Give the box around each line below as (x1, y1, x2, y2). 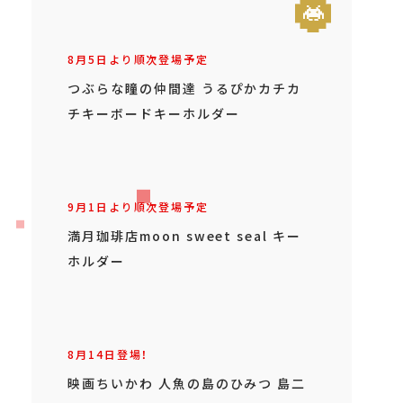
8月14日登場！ (67, 346, 149, 363)
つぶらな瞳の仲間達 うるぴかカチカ (67, 79, 302, 97)
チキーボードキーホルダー (67, 104, 240, 122)
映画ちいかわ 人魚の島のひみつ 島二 (67, 374, 307, 392)
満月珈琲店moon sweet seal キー (67, 227, 302, 245)
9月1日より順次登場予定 (67, 199, 210, 215)
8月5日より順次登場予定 (67, 51, 210, 67)
